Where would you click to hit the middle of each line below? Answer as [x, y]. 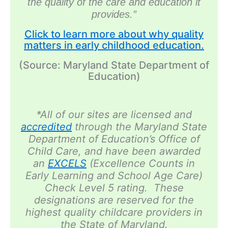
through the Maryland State [139, 127]
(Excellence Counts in [141, 164]
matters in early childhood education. [114, 46]
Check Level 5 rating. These [114, 188]
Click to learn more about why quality [114, 34]
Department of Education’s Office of [114, 139]
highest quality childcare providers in [114, 212]
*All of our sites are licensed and [114, 115]
